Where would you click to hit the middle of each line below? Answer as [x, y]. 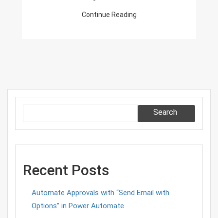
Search [165, 112]
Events [184, 8]
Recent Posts [66, 170]
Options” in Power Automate [78, 206]
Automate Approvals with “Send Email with [100, 192]
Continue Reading [109, 14]
